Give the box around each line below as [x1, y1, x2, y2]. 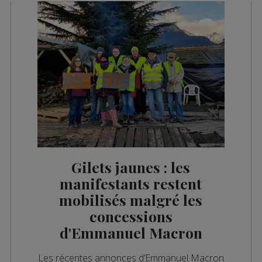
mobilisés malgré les [59, 189, 203, 209]
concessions [89, 206, 173, 226]
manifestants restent [60, 173, 202, 193]
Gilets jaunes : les [71, 157, 191, 177]
